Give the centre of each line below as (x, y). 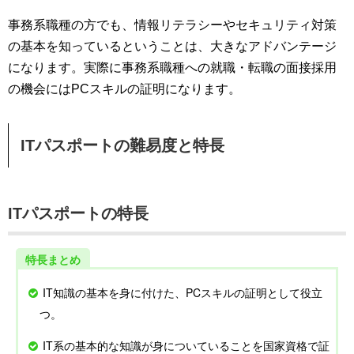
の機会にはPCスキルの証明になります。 (124, 89)
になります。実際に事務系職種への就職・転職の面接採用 (172, 68)
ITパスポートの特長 (78, 214)
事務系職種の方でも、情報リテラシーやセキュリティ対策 (172, 25)
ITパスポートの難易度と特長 (122, 146)
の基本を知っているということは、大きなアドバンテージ (172, 47)
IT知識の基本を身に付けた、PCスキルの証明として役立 (182, 293)
